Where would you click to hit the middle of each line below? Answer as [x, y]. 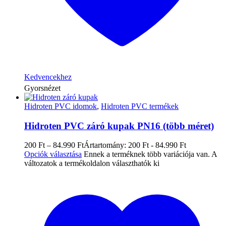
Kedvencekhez [48, 77]
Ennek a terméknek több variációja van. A [150, 154]
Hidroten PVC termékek [140, 106]
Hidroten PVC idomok [61, 106]
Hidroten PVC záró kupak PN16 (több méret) [119, 126]
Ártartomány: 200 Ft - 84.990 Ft [135, 145]
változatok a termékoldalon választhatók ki [92, 163]
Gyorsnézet [42, 88]
